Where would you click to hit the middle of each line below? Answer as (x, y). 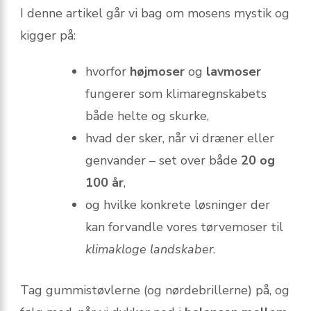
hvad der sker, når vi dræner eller (180, 138)
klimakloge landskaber (149, 249)
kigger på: (48, 35)
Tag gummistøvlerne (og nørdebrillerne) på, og (155, 290)
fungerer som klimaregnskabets (176, 93)
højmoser (157, 71)
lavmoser (234, 71)
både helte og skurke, (147, 116)
